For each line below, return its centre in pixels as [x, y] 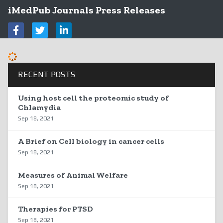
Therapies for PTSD [56, 209]
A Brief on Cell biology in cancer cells [91, 141]
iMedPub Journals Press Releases [87, 10]
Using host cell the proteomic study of [93, 98]
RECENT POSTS [47, 74]
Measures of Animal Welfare [73, 175]
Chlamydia [39, 107]
